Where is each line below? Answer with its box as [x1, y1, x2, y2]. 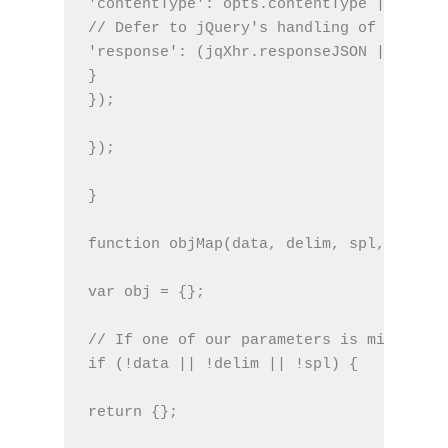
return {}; [88, 403, 178, 421]
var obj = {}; [88, 283, 205, 301]
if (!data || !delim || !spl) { [88, 355, 358, 373]
